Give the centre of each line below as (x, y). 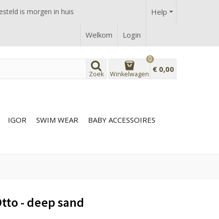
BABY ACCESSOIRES (122, 120)
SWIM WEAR (57, 120)
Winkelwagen (129, 74)
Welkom (99, 35)
